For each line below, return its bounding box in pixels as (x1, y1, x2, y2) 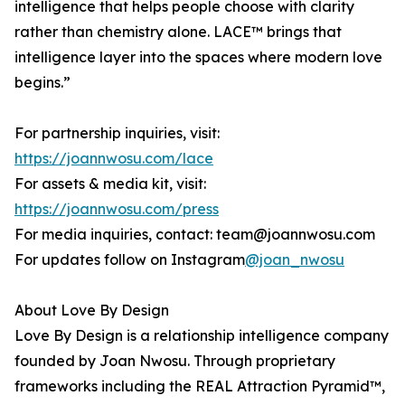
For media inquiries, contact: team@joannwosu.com (14, 225, 375, 244)
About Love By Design (14, 301, 169, 320)
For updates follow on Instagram (14, 250, 245, 269)
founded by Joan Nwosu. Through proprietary (14, 352, 335, 371)
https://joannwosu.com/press (14, 200, 219, 219)
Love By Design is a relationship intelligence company (14, 326, 389, 345)
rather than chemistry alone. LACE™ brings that (14, 23, 342, 42)
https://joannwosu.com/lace (14, 149, 213, 168)
